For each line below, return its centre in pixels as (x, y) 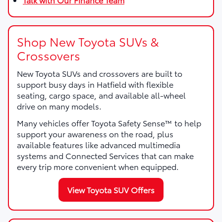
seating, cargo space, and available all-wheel (101, 95)
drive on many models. (59, 106)
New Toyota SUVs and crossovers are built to (100, 73)
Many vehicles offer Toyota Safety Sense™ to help (109, 122)
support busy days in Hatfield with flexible (95, 84)
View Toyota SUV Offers (111, 189)
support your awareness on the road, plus (95, 133)
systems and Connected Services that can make (105, 155)
